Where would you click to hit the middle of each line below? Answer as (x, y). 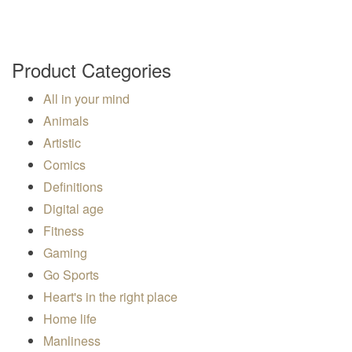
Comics (64, 165)
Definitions (73, 187)
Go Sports (71, 275)
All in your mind (86, 99)
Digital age (73, 209)
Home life (70, 319)
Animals (66, 121)
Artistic (62, 143)
